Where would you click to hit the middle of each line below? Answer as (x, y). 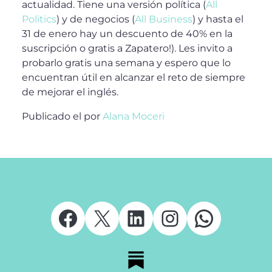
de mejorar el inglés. (70, 92)
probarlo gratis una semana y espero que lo (126, 63)
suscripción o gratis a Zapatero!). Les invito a (127, 48)
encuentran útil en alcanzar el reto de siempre (134, 77)
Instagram (215, 218)
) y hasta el (218, 19)
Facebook (110, 218)
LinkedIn (172, 218)
